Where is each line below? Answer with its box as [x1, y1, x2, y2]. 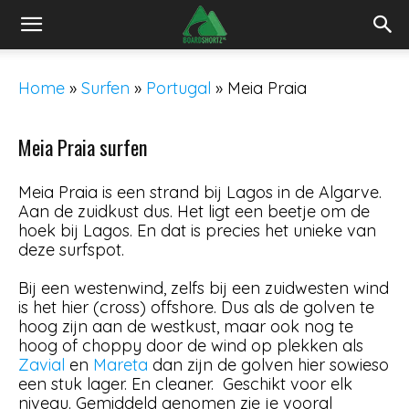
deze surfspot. [18, 239, 124, 260]
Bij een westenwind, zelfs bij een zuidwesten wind [18, 278, 389, 299]
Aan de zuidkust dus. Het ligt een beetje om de [18, 201, 370, 222]
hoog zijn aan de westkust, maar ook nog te [18, 316, 353, 337]
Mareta [93, 354, 148, 375]
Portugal [146, 78, 211, 99]
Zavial [18, 354, 65, 375]
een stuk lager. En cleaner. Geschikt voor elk [18, 373, 352, 394]
